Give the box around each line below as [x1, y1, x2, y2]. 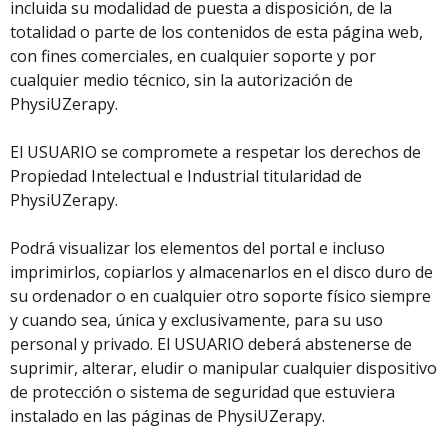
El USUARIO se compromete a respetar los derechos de [10, 141, 421, 163]
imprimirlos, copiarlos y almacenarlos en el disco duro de [10, 261, 433, 283]
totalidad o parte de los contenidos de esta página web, [10, 21, 423, 43]
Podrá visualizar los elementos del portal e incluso [10, 237, 385, 259]
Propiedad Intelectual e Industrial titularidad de [10, 165, 362, 187]
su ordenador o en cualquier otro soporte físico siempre [10, 285, 431, 307]
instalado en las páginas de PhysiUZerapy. [10, 405, 325, 427]
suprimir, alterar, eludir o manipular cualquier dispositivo [10, 357, 437, 379]
